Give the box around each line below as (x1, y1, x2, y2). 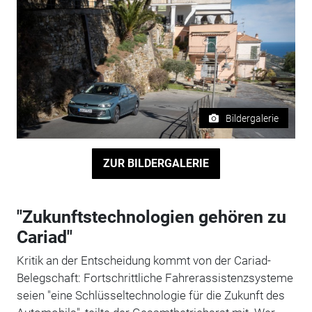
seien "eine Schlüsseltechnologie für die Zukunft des (16, 288, 285, 302)
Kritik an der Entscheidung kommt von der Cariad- (16, 253, 271, 267)
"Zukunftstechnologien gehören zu (16, 206, 286, 227)
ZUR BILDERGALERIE (102, 156, 209, 170)
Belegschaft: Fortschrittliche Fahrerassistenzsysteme (16, 270, 293, 285)
